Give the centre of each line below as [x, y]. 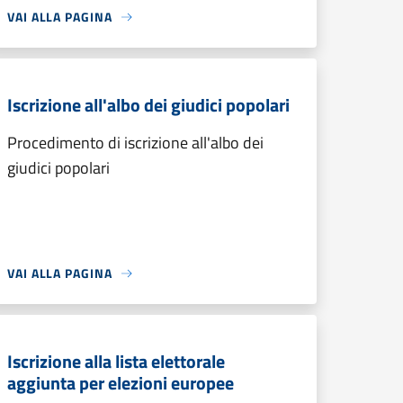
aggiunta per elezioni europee [121, 383]
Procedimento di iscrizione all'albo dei [135, 143]
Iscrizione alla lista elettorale [116, 361]
